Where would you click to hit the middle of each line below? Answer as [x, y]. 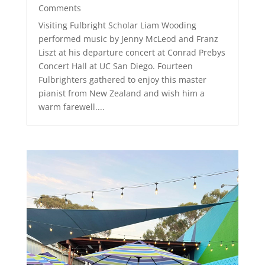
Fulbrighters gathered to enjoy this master [122, 80]
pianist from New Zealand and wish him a [121, 93]
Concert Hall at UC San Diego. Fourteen [115, 66]
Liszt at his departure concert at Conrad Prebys [132, 53]
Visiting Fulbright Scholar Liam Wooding [117, 25]
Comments [59, 8]
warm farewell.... [71, 107]
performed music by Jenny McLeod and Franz [128, 39]
